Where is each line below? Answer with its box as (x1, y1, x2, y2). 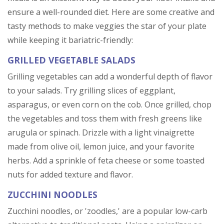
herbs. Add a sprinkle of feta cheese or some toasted (7, 155, 204, 166)
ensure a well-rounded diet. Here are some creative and (7, 6, 214, 17)
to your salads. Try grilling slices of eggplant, (7, 85, 175, 96)
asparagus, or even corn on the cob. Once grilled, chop (7, 99, 211, 110)
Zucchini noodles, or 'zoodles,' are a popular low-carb (7, 205, 207, 216)
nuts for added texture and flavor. (7, 169, 133, 180)
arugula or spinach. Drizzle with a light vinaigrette (7, 127, 194, 138)
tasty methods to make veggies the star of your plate (7, 20, 206, 31)
